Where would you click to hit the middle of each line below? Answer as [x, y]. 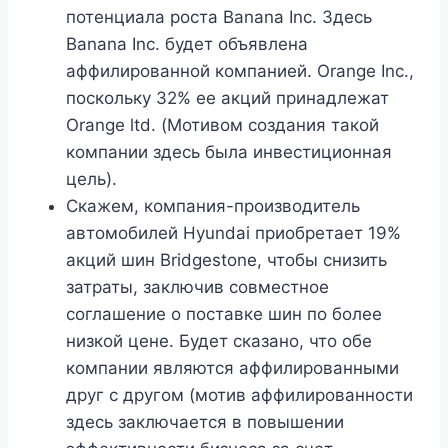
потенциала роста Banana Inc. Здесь [219, 17]
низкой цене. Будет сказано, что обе [219, 341]
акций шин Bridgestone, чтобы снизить [226, 260]
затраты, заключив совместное [197, 287]
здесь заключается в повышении [205, 422]
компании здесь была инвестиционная [229, 152]
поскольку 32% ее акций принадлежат [227, 98]
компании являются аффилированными [232, 368]
